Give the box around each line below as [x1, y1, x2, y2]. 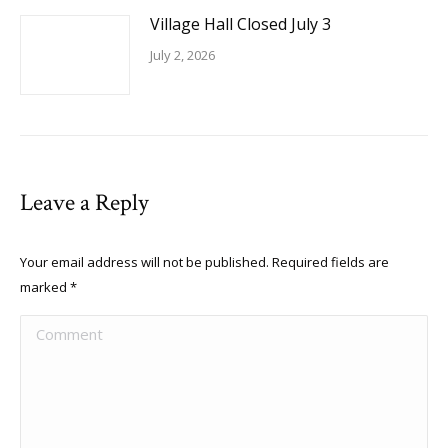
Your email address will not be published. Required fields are [20, 253, 389, 271]
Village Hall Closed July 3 [150, 13, 331, 35]
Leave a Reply [20, 187, 149, 218]
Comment [20, 318, 93, 340]
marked [20, 278, 70, 296]
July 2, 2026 [150, 46, 215, 64]
